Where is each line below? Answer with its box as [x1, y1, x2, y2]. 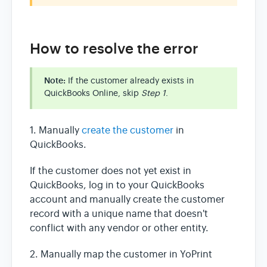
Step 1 [139, 88, 166, 99]
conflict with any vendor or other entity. [30, 222, 209, 235]
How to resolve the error [30, 39, 198, 58]
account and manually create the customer [30, 194, 225, 206]
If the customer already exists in [66, 75, 194, 86]
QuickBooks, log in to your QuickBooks [30, 179, 204, 192]
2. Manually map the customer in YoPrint [30, 249, 212, 261]
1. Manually [30, 125, 82, 137]
